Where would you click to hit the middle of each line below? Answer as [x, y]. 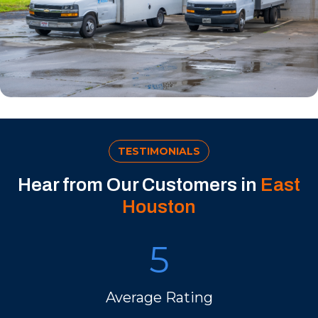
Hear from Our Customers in [139, 185]
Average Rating [159, 297]
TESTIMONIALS [159, 151]
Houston [159, 207]
